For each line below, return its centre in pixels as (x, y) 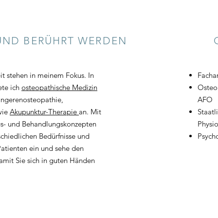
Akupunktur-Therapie (44, 112)
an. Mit (90, 112)
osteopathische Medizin (59, 87)
